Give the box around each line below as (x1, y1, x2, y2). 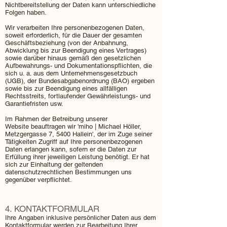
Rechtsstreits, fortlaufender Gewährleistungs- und (5, 92, 150, 100)
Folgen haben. (5, 9, 47, 16)
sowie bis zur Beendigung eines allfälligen (5, 85, 127, 92)
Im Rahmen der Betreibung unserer (5, 115, 107, 123)
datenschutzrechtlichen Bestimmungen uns (5, 168, 132, 176)
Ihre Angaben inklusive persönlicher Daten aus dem (5, 214, 156, 221)
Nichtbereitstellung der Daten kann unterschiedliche (5, 1, 156, 9)
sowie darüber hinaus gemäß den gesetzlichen (5, 54, 141, 62)
